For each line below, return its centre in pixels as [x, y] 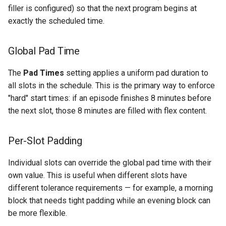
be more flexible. [38, 213]
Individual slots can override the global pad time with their [110, 163]
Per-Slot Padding [45, 141]
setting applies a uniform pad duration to [136, 73]
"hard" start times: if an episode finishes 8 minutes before [110, 98]
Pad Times [44, 73]
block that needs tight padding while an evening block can [109, 201]
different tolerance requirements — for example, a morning [110, 188]
